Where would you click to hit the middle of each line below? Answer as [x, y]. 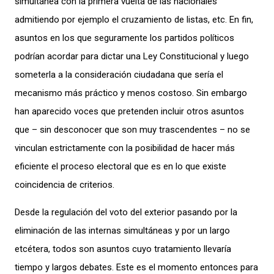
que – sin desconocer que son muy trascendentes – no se [132, 130]
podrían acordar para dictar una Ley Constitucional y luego [132, 56]
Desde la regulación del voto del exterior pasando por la [126, 212]
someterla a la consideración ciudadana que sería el [119, 75]
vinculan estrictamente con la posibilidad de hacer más [125, 148]
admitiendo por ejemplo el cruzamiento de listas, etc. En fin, [134, 20]
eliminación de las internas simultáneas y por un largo [122, 231]
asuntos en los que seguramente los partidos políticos [124, 38]
